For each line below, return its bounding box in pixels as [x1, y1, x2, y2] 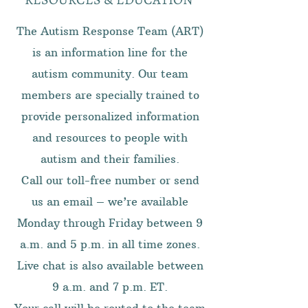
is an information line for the [32, 45, 188, 59]
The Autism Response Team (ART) [16, 24, 203, 38]
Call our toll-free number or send [21, 173, 199, 187]
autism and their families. [41, 152, 179, 166]
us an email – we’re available [32, 195, 188, 208]
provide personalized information [21, 109, 199, 123]
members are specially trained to [21, 88, 199, 102]
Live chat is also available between [16, 258, 203, 272]
